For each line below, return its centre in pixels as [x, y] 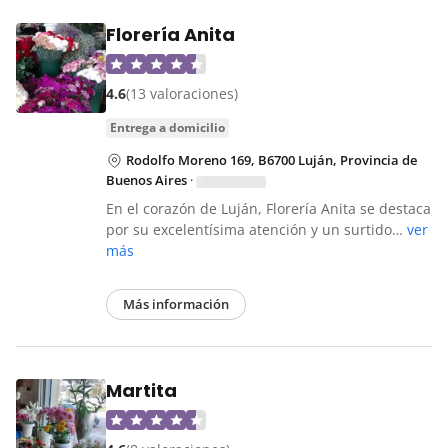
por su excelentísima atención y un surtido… [256, 230]
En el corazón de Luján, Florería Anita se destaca [268, 209]
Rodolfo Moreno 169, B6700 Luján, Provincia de [271, 160]
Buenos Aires [146, 180]
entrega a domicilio [171, 128]
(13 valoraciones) [182, 94]
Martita [141, 391]
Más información [176, 304]
